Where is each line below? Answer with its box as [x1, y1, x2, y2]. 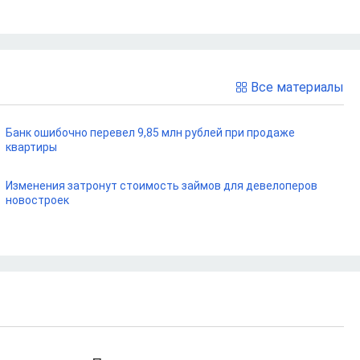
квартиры [5, 141, 57, 153]
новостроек [5, 194, 69, 207]
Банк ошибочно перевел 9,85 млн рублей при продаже [5, 126, 295, 139]
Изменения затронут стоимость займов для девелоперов [5, 179, 317, 192]
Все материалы [251, 79, 344, 95]
